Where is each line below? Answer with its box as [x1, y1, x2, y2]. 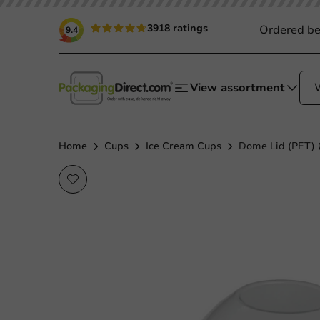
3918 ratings [147, 21, 208, 35]
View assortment [190, 80, 285, 96]
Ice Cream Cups [146, 139, 221, 153]
